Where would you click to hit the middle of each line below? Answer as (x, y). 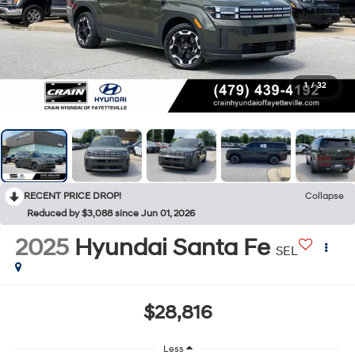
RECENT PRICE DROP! (73, 196)
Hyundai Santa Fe (172, 247)
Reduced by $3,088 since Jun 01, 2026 (111, 213)
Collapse (324, 196)
